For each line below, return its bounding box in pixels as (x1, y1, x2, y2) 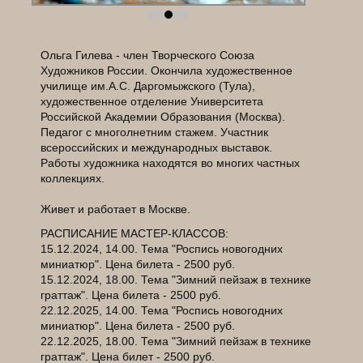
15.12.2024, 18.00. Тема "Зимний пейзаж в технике (41, 273, 312, 287)
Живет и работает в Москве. (41, 203, 191, 216)
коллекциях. (41, 172, 105, 186)
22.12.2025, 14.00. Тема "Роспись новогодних (41, 304, 284, 318)
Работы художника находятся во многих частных (41, 156, 301, 170)
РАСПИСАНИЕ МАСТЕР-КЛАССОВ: (41, 227, 229, 241)
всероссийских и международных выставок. (41, 141, 273, 155)
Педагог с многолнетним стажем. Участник (41, 126, 269, 139)
